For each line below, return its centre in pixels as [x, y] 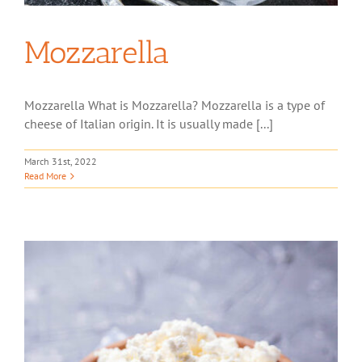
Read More [45, 176]
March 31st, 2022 [61, 161]
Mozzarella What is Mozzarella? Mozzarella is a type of [175, 105]
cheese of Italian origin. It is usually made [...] [149, 124]
